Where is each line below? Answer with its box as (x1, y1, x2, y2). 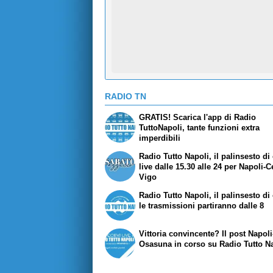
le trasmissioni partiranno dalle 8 (139, 201, 264, 211)
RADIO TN (105, 91, 146, 101)
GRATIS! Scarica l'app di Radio (139, 113, 257, 122)
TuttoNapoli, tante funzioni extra (139, 123, 260, 133)
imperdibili (139, 133, 181, 143)
